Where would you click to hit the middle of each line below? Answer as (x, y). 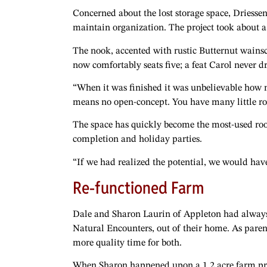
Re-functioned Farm (138, 188)
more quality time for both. (127, 243)
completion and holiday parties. (137, 140)
